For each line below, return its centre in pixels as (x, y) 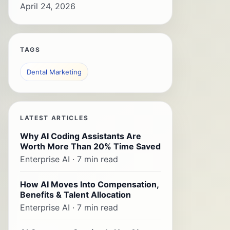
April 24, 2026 (48, 6)
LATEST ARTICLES (54, 118)
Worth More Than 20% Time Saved (90, 146)
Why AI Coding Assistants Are (81, 136)
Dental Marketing (54, 72)
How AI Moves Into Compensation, (89, 184)
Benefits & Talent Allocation (75, 195)
